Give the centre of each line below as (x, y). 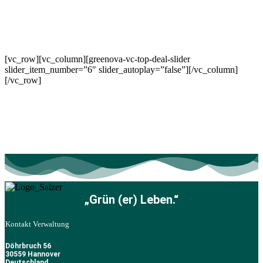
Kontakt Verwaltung (37, 224)
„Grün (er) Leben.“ (131, 200)
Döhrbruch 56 (28, 246)
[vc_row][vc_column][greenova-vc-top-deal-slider (97, 59)
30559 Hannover (33, 254)
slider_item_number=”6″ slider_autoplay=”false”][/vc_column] (121, 69)
